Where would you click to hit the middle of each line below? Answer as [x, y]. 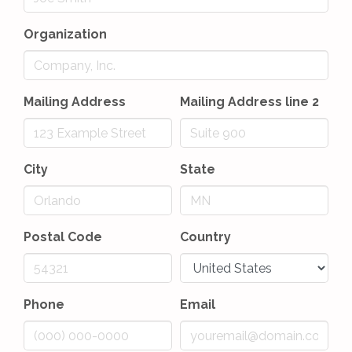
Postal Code [63, 237]
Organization [65, 34]
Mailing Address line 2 [249, 102]
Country [205, 237]
